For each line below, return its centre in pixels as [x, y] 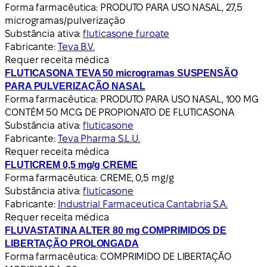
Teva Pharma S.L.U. [99, 138]
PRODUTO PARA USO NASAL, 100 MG [179, 99]
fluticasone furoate [126, 33]
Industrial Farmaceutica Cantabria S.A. [143, 204]
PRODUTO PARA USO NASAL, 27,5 [172, 7]
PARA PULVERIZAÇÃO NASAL [75, 86]
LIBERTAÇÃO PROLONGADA [72, 243]
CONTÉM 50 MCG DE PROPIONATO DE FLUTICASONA [119, 112]
